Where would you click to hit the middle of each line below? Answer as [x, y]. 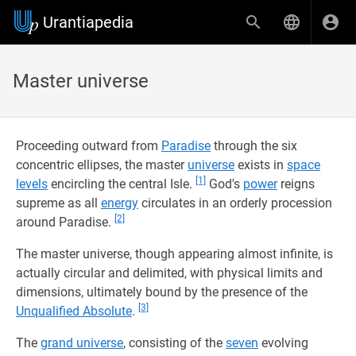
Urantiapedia [88, 22]
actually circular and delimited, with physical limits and [169, 273]
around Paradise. [65, 222]
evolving [283, 343]
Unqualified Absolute [74, 311]
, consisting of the [174, 343]
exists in [261, 165]
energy [120, 203]
